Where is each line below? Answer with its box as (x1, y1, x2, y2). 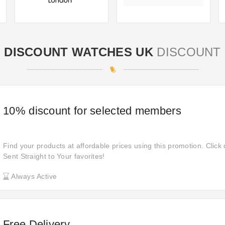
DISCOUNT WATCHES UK (4, 45, 153, 59)
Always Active (9, 172, 57, 180)
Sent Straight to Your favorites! (3, 152, 105, 160)
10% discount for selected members (3, 104, 181, 117)
